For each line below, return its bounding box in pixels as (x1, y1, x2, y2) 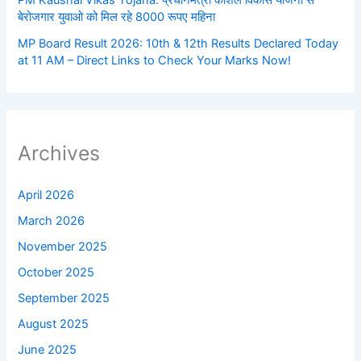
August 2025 (18, 317, 89, 332)
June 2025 (18, 342, 77, 358)
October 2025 (18, 265, 95, 280)
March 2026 (18, 214, 85, 229)
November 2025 (18, 239, 108, 255)
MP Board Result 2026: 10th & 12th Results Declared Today (18, 35, 339, 51)
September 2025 (18, 291, 110, 306)
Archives (18, 141, 101, 166)
